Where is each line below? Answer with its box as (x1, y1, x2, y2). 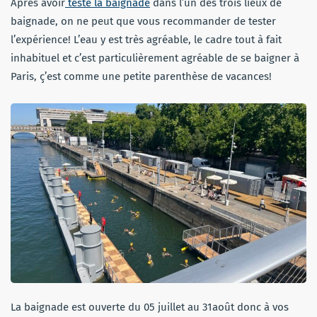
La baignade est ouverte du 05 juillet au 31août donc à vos (11, 300, 289, 313)
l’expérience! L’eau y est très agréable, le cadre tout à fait (11, 33, 282, 46)
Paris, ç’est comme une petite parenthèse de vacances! (11, 69, 272, 83)
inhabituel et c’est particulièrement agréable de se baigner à (11, 51, 299, 64)
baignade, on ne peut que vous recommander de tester (11, 14, 276, 28)
